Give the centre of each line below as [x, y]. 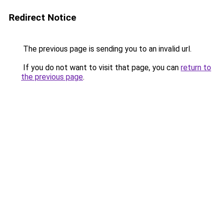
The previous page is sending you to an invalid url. [106, 49]
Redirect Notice [42, 17]
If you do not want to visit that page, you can [101, 68]
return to [196, 68]
